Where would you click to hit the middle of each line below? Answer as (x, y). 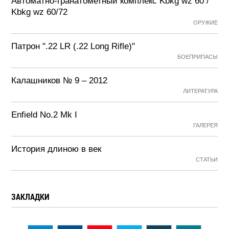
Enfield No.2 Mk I (44, 115)
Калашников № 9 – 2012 (60, 81)
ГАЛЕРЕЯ (205, 125)
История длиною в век (56, 149)
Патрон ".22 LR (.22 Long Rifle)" (73, 46)
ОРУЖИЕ (205, 22)
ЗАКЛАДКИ (31, 197)
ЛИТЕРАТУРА (200, 91)
